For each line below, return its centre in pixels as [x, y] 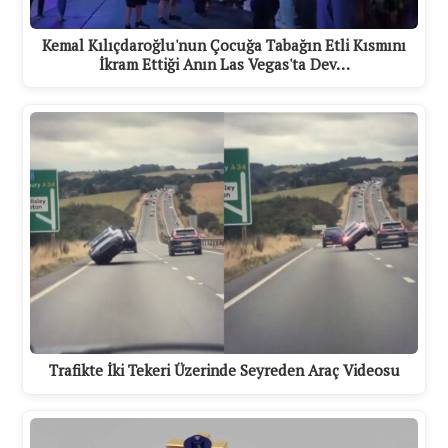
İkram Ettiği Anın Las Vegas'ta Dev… [224, 64]
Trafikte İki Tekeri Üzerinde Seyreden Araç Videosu [224, 369]
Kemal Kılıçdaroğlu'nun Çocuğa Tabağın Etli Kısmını [224, 45]
